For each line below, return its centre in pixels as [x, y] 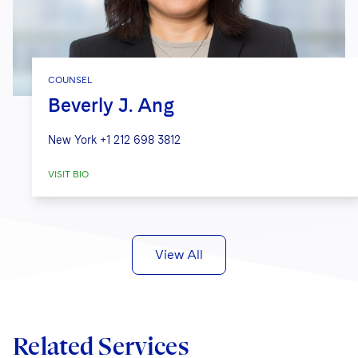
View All [179, 255]
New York [72, 140]
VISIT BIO [68, 175]
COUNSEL [70, 80]
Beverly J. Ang [111, 105]
